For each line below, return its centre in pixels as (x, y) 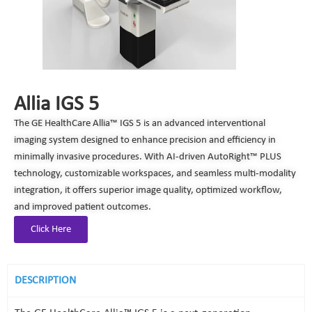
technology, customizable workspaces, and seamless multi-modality (155, 174)
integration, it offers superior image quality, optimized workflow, (148, 190)
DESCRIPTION (45, 281)
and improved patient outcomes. (83, 207)
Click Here (51, 229)
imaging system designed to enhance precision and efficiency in (145, 140)
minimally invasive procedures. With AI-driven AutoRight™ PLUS (148, 157)
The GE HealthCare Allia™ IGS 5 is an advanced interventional (140, 124)
